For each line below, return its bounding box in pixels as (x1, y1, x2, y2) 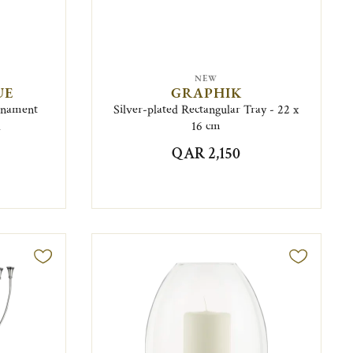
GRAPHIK (170, 83, 242, 102)
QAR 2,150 (172, 143, 241, 164)
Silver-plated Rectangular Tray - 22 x (113, 101, 299, 118)
